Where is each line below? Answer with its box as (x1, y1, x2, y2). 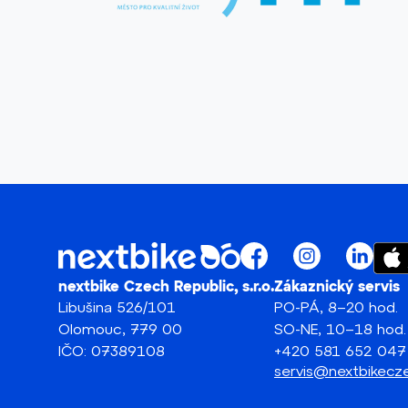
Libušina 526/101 (58, 297, 176, 315)
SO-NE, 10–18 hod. (274, 319, 406, 337)
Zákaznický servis (274, 279, 400, 294)
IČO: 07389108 (58, 341, 165, 359)
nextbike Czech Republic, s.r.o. (58, 279, 274, 294)
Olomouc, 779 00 (58, 319, 182, 337)
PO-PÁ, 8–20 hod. (274, 297, 398, 315)
